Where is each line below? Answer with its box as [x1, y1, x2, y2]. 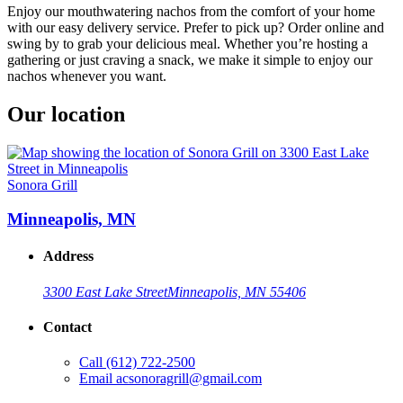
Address [43, 248, 94, 264]
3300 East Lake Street [43, 283, 167, 300]
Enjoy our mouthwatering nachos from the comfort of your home [7, 3, 375, 19]
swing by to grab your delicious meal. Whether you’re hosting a [7, 35, 368, 51]
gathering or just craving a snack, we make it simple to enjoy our [7, 51, 372, 67]
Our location [7, 102, 125, 126]
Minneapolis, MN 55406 [167, 283, 306, 300]
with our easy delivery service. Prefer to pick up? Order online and [7, 19, 384, 35]
